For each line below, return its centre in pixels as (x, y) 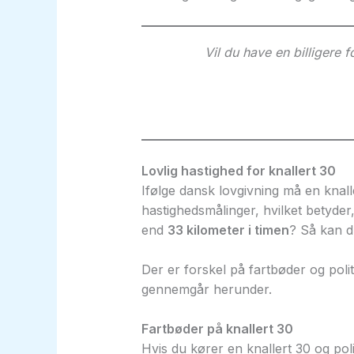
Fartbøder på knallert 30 (217, 329)
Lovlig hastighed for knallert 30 (238, 170)
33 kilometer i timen (228, 230)
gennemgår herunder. (206, 289)
